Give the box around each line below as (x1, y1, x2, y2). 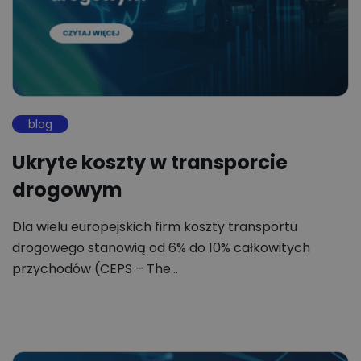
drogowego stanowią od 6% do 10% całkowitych (12, 239, 310, 258)
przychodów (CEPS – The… (12, 259, 178, 279)
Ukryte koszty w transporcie (12, 149, 288, 176)
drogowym (12, 176, 122, 204)
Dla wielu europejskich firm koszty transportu (12, 218, 297, 237)
